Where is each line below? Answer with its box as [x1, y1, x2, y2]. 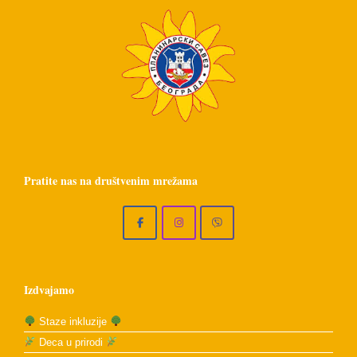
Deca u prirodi [35, 335, 106, 348]
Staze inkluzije [35, 315, 110, 328]
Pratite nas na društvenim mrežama [24, 172, 198, 190]
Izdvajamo [24, 280, 74, 298]
